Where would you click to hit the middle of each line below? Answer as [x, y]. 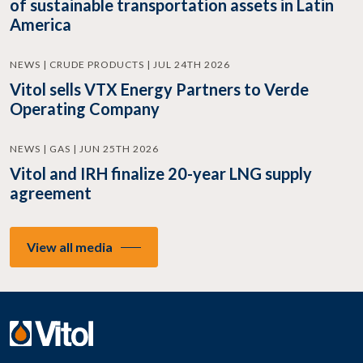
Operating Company [85, 109]
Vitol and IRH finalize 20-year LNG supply [161, 174]
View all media [70, 247]
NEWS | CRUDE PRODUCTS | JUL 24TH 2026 [120, 65]
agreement [51, 193]
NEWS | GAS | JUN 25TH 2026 [84, 149]
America [41, 25]
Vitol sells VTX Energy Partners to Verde [159, 90]
